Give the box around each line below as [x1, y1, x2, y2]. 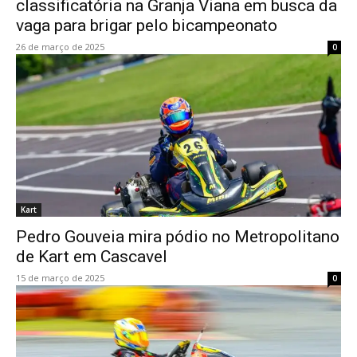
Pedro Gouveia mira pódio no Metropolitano [16, 227, 339, 246]
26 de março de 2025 [16, 41, 104, 53]
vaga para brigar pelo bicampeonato [16, 16, 277, 35]
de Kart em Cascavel [16, 247, 167, 266]
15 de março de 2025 [16, 272, 104, 284]
